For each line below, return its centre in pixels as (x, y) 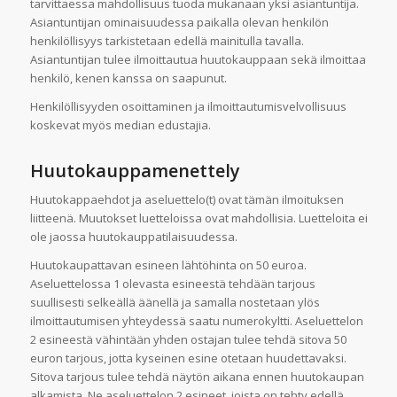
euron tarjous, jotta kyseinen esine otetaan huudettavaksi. (188, 358)
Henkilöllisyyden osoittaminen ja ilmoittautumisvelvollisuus (188, 107)
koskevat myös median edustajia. (120, 125)
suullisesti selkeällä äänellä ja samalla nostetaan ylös (175, 303)
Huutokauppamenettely (135, 171)
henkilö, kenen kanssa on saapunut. (128, 78)
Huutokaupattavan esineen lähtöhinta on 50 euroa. (168, 265)
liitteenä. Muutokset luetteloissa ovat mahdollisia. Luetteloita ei (198, 218)
